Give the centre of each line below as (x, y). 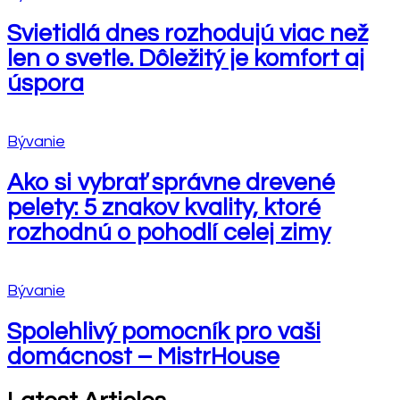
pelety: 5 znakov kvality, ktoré (164, 208)
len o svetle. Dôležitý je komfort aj (186, 59)
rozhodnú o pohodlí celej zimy (169, 233)
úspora (46, 84)
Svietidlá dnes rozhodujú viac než (187, 34)
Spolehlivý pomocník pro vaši (164, 332)
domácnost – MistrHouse (143, 357)
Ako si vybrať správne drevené (171, 183)
